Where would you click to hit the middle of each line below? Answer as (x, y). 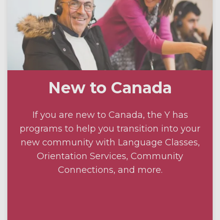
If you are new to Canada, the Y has (110, 115)
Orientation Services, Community (110, 156)
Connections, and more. (110, 170)
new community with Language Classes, (110, 143)
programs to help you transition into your (110, 129)
